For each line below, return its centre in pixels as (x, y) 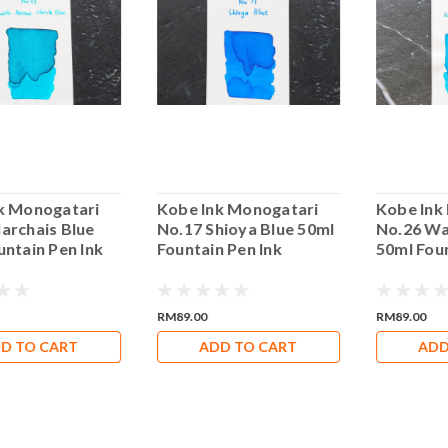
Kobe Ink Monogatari (238, 209)
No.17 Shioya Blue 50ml (246, 229)
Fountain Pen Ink (220, 249)
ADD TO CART (248, 347)
